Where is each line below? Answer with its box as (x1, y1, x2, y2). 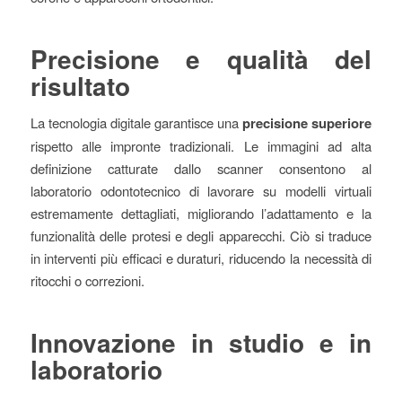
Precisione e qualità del (30, 40, 372, 78)
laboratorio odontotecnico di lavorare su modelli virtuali (30, 180, 372, 200)
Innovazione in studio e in (30, 323, 372, 361)
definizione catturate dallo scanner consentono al (30, 158, 372, 178)
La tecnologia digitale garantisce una (30, 112, 243, 132)
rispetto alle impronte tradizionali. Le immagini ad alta (30, 135, 372, 155)
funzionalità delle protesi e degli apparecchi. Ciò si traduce (30, 225, 372, 245)
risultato (30, 67, 130, 105)
